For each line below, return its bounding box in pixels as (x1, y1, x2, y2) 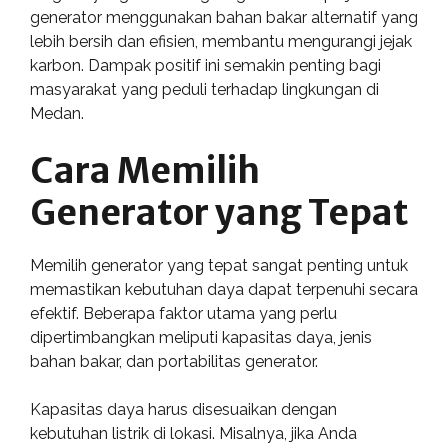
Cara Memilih (30, 149, 260, 193)
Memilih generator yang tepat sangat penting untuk (30, 256, 408, 275)
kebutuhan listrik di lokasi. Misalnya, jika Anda (30, 424, 357, 443)
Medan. (30, 104, 84, 123)
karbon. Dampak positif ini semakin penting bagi (30, 56, 381, 75)
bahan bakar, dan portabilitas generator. (30, 352, 318, 371)
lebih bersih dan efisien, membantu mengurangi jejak (30, 32, 412, 51)
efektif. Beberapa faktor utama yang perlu (30, 304, 337, 323)
